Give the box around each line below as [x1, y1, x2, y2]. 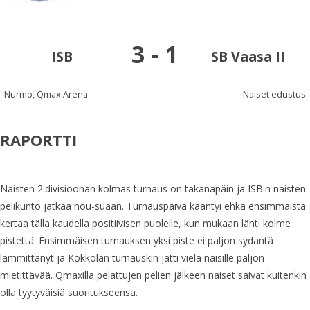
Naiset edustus [242, 88, 306, 100]
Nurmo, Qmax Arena [4, 88, 89, 100]
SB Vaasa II [210, 46, 285, 66]
